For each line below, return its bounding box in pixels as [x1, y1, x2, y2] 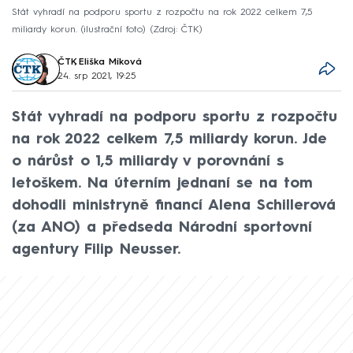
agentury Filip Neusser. [12, 242, 180, 257]
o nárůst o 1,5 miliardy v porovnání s [12, 154, 284, 169]
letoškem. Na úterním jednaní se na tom [12, 176, 313, 191]
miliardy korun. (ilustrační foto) [12, 24, 146, 35]
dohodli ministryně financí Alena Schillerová [12, 198, 336, 213]
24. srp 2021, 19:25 [57, 71, 136, 81]
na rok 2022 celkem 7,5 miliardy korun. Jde [12, 132, 327, 147]
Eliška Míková [78, 57, 142, 67]
